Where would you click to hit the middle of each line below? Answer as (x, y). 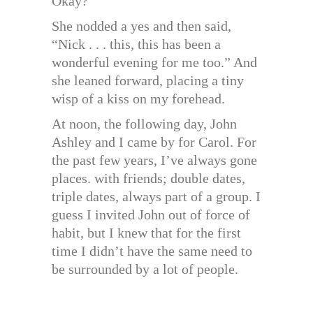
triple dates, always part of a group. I (156, 197)
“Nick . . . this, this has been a (136, 44)
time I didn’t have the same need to (152, 251)
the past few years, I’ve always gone (154, 160)
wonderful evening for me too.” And (154, 63)
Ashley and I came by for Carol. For (154, 142)
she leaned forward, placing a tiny (148, 81)
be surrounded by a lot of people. (145, 269)
